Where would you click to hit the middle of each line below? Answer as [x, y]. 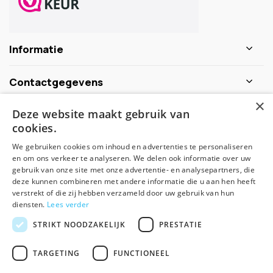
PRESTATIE [181, 224]
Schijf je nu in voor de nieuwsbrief [136, 124]
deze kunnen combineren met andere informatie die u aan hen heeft [134, 181]
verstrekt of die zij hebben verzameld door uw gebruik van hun [123, 193]
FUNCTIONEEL [142, 253]
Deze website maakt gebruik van [101, 114]
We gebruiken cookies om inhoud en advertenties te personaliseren [133, 147]
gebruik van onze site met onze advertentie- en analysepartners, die [134, 170]
